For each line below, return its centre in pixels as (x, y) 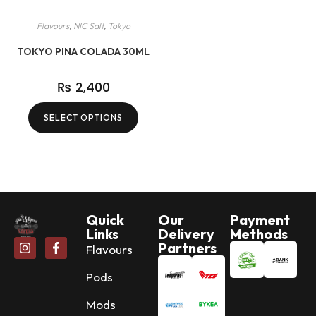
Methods (259, 233)
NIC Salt (88, 26)
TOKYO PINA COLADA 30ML (84, 52)
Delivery (186, 233)
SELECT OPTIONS (84, 118)
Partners (187, 248)
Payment (260, 219)
